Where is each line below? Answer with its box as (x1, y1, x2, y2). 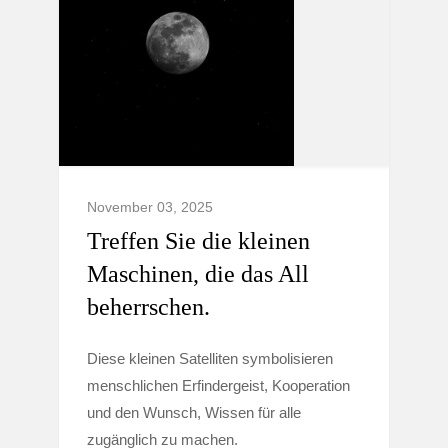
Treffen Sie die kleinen (87, 228, 310, 254)
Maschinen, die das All (87, 261, 309, 287)
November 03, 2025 (87, 199, 213, 215)
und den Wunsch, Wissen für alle (87, 404, 301, 421)
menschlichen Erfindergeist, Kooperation (87, 377, 350, 394)
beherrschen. (87, 294, 210, 320)
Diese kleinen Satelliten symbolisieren (87, 350, 333, 367)
